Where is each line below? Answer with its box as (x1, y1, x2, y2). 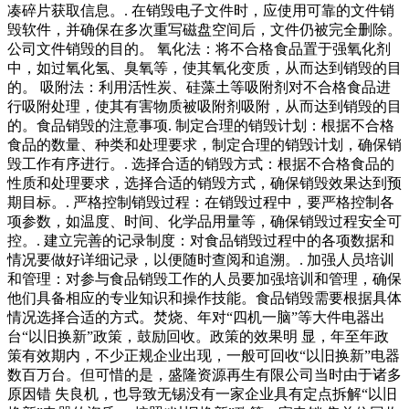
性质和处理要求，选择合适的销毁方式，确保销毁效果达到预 (7, 175, 402, 192)
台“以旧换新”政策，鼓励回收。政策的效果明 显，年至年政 (7, 329, 389, 345)
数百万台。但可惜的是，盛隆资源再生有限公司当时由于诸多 (7, 367, 402, 383)
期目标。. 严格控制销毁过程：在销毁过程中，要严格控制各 (7, 194, 394, 211)
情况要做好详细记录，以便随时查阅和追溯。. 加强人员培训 (7, 252, 394, 268)
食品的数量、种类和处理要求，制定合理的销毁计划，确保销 (7, 137, 402, 153)
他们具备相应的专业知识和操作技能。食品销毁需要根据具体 (7, 290, 402, 307)
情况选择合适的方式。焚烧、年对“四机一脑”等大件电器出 (7, 309, 385, 326)
